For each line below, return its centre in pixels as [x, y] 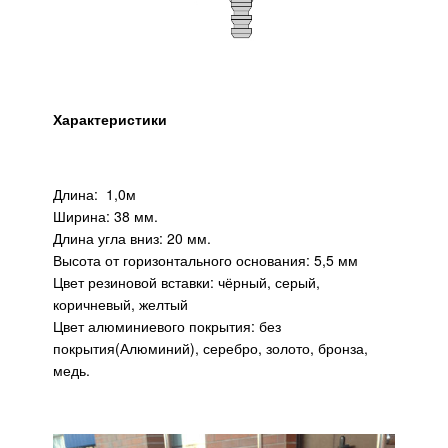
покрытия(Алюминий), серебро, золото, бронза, [210, 347]
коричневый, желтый [122, 303]
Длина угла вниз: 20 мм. [132, 237]
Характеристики [110, 118]
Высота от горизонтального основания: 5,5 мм [207, 259]
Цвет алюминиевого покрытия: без [167, 325]
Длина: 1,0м [96, 193]
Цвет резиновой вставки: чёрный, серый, [186, 281]
